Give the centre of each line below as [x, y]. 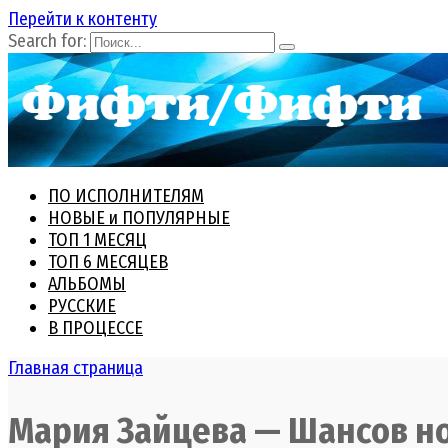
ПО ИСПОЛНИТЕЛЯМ [126, 196]
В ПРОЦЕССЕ [95, 328]
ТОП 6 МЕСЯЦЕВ [108, 262]
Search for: [47, 41]
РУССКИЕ [82, 306]
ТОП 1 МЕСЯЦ [97, 240]
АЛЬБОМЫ [87, 284]
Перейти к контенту [82, 19]
